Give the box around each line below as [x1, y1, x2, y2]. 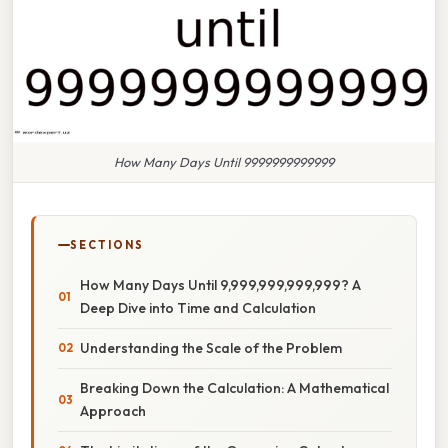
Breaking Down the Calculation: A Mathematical [80, 378, 389, 397]
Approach [80, 401, 146, 420]
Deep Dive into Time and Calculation [80, 298, 316, 317]
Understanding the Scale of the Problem [80, 338, 342, 357]
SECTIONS [70, 237, 144, 252]
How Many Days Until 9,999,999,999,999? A [80, 275, 361, 294]
